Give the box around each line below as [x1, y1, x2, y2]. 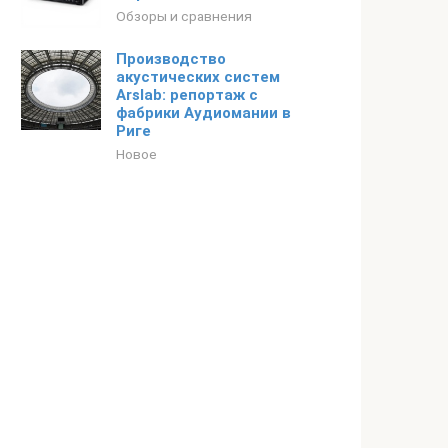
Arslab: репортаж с [116, 86, 258, 104]
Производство [116, 50, 226, 68]
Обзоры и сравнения [116, 8, 252, 24]
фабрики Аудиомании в [116, 104, 291, 122]
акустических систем [116, 68, 280, 86]
